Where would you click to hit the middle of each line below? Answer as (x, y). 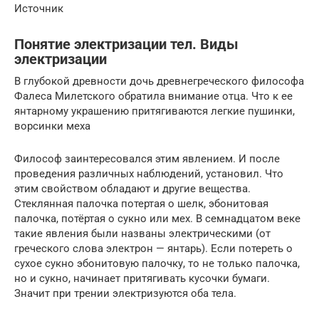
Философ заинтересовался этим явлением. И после (147, 159)
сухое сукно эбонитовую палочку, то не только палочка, (157, 264)
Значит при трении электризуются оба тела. (125, 294)
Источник (39, 9)
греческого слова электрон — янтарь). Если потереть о (153, 249)
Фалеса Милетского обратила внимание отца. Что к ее (153, 96)
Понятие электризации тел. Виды (126, 45)
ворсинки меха (52, 126)
